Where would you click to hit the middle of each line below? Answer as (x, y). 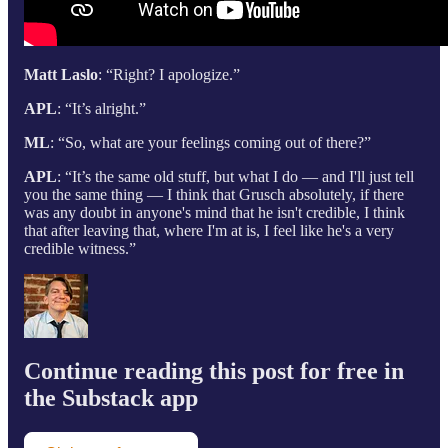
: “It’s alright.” (101, 109)
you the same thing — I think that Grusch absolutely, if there (214, 195)
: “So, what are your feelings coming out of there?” (210, 143)
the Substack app (111, 398)
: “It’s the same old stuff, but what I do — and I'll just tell (235, 177)
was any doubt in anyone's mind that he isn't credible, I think (214, 213)
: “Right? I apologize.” (169, 75)
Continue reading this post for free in (214, 371)
